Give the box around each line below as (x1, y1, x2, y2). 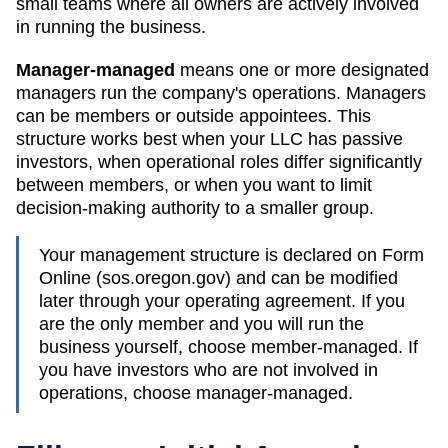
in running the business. (16, 16, 206, 37)
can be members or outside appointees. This (16, 105, 371, 126)
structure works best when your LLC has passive (16, 128, 403, 149)
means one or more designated (175, 59, 429, 80)
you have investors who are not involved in (39, 359, 378, 380)
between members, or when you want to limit (16, 174, 372, 195)
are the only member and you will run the (39, 313, 364, 334)
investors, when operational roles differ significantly (16, 151, 422, 172)
